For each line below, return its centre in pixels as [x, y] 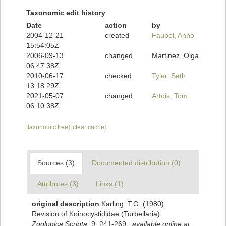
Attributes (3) [58, 184]
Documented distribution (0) [136, 163]
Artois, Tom [170, 96]
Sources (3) [56, 163]
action [116, 25]
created [117, 36]
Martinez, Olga [176, 56]
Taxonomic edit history [66, 13]
